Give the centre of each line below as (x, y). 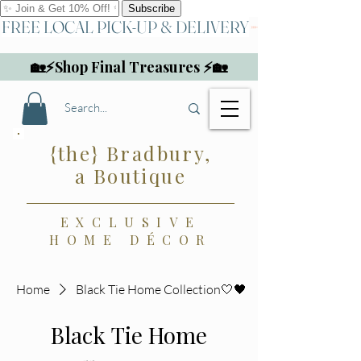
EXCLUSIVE (131, 222)
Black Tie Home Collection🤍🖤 (161, 289)
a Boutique (131, 175)
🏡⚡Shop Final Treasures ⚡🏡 (129, 67)
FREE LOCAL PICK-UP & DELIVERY (125, 27)
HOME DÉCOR (130, 239)
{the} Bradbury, (131, 153)
